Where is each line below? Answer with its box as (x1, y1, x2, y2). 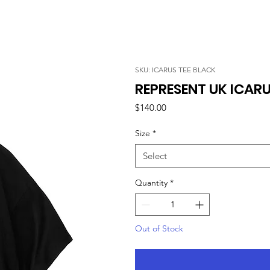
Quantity (135, 177, 168, 188)
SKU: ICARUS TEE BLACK (135, 64, 215, 74)
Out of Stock (135, 222, 183, 234)
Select (143, 149, 167, 162)
